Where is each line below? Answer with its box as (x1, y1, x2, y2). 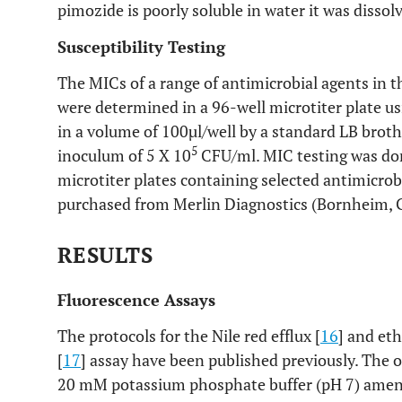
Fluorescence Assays (57, 289, 215, 310)
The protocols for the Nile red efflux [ (57, 325, 320, 346)
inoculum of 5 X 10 (57, 144, 191, 166)
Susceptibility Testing (57, 36, 225, 57)
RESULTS (57, 240, 153, 269)
